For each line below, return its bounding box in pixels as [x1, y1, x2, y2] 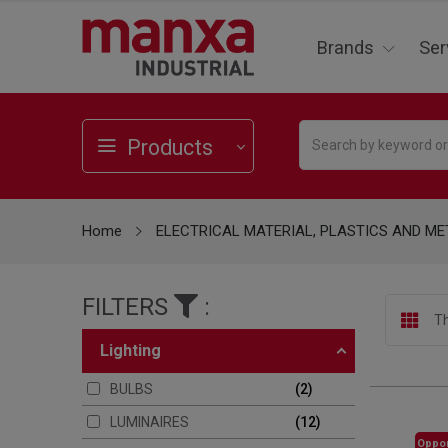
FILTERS [82, 293, 174, 322]
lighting [109, 341, 161, 361]
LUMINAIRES [109, 414, 189, 431]
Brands [316, 37, 374, 59]
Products [127, 135, 213, 161]
